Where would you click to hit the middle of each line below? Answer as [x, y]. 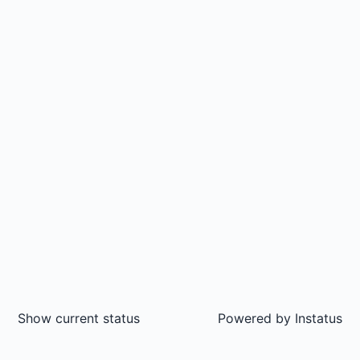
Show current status [79, 318]
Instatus [317, 318]
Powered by [254, 318]
